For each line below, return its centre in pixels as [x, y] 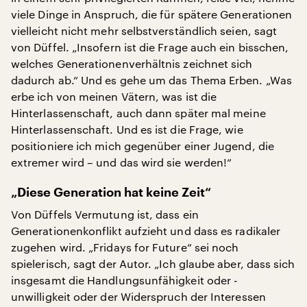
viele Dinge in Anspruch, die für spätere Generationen [152, 14]
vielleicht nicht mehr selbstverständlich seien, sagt [144, 30]
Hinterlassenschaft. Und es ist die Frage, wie [127, 129]
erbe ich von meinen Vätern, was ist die [114, 96]
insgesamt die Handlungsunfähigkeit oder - [125, 280]
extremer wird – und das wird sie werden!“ [122, 162]
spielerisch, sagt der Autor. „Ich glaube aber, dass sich [153, 263]
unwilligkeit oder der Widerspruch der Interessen [138, 296]
